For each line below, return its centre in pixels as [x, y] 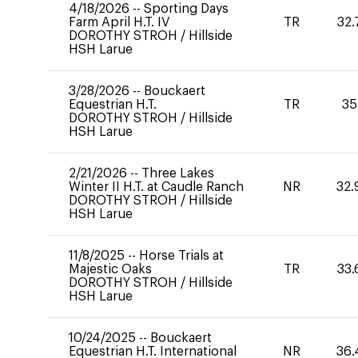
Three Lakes [178, 173]
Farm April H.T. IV [119, 22]
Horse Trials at [181, 256]
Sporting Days [186, 9]
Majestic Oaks [110, 269]
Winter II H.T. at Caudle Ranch [156, 187]
